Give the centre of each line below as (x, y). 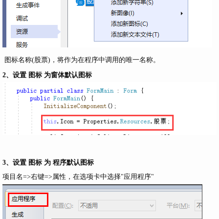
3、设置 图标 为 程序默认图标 (49, 162)
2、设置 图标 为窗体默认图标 (47, 75)
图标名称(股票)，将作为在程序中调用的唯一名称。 (81, 60)
